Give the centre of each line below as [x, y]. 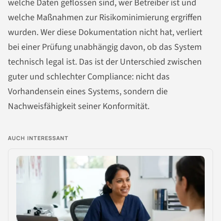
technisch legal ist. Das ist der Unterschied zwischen [105, 62]
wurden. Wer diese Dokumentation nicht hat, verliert [105, 32]
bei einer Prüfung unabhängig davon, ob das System [105, 47]
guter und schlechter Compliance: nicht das [89, 76]
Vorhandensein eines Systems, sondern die [88, 91]
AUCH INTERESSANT [38, 138]
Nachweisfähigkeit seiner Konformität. [79, 106]
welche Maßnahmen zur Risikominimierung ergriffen [105, 17]
